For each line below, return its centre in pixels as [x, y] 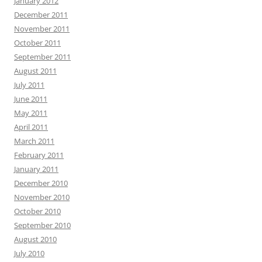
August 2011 [35, 71]
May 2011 [31, 113]
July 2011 [29, 85]
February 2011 [39, 155]
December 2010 [41, 183]
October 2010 [37, 211]
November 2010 [42, 197]
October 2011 [37, 43]
